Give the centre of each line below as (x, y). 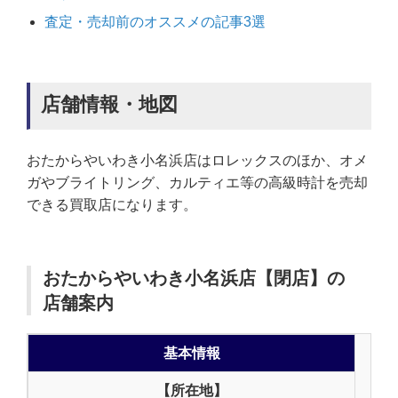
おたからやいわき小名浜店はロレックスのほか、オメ (197, 160)
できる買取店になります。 (112, 204)
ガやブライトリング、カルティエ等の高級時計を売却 (197, 182)
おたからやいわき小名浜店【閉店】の (194, 278)
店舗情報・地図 (109, 104)
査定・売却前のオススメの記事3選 (155, 21)
